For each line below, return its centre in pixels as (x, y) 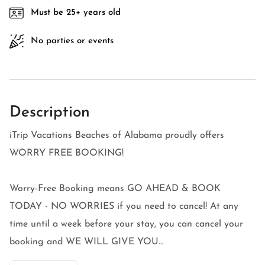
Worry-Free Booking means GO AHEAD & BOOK (115, 189)
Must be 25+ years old (76, 13)
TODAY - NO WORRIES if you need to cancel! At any (124, 206)
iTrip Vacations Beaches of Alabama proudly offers (117, 135)
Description (50, 113)
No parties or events (72, 41)
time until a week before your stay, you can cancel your (126, 224)
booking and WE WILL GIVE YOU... (87, 242)
